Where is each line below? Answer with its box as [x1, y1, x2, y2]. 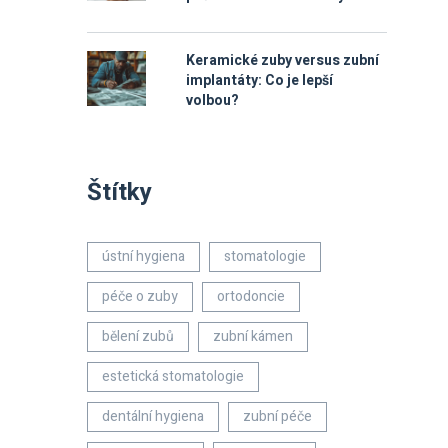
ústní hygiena [102, 246, 185, 267]
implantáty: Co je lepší [186, 70, 333, 91]
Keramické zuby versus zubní [186, 50, 379, 71]
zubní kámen [213, 326, 293, 347]
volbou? [186, 90, 239, 111]
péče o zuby [102, 286, 178, 307]
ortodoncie [217, 286, 285, 307]
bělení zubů [102, 326, 174, 347]
